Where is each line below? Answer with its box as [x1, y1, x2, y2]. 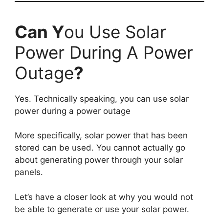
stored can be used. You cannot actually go [15, 143, 185, 153]
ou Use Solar [64, 21, 166, 42]
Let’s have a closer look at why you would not [15, 192, 193, 202]
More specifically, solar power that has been [15, 131, 188, 141]
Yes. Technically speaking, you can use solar [15, 93, 189, 104]
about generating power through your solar [15, 155, 183, 165]
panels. [15, 167, 43, 177]
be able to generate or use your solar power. [15, 204, 189, 214]
